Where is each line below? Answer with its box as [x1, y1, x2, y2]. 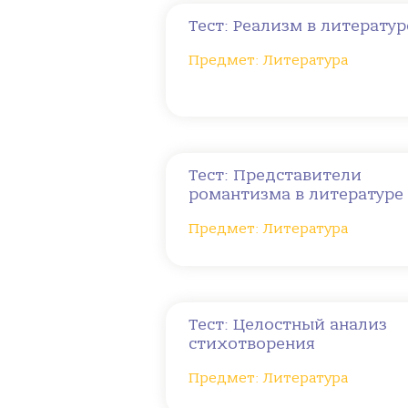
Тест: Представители [189, 166, 362, 185]
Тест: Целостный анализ [189, 315, 387, 334]
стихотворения [189, 334, 315, 353]
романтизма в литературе [189, 185, 403, 204]
